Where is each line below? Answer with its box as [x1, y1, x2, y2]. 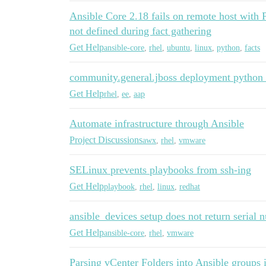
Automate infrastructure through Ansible [69, 118, 244, 129]
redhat [179, 182, 200, 191]
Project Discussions [69, 135, 142, 145]
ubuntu [167, 43, 190, 52]
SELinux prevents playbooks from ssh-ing [69, 164, 251, 176]
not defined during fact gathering [69, 25, 211, 37]
